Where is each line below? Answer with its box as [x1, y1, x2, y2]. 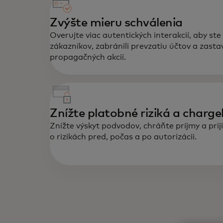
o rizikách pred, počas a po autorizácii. [50, 133, 197, 141]
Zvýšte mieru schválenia [50, 17, 183, 29]
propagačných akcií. [50, 53, 126, 61]
